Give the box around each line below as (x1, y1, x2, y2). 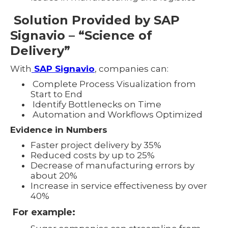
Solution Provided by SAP (10, 12, 180, 27)
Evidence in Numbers (10, 124, 107, 135)
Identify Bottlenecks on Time (31, 99, 161, 109)
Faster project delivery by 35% (31, 139, 161, 150)
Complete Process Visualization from (31, 78, 196, 89)
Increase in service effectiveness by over (31, 180, 207, 191)
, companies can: (95, 63, 168, 74)
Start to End (31, 89, 82, 99)
